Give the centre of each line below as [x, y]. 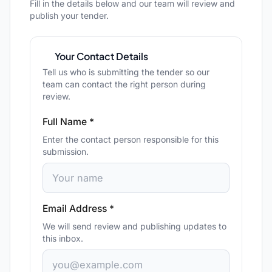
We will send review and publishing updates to [134, 226]
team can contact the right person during [124, 84]
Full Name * [68, 122]
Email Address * [78, 209]
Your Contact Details [101, 56]
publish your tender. [69, 15]
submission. [66, 151]
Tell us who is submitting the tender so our [126, 72]
